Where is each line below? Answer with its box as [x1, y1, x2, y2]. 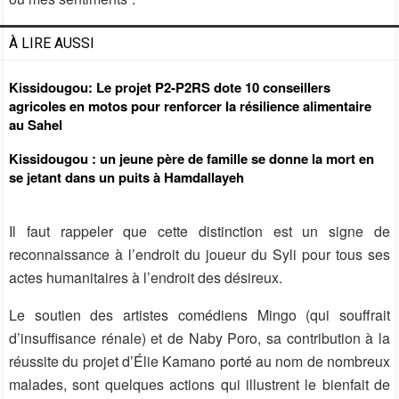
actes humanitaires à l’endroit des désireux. [9, 266, 282, 288]
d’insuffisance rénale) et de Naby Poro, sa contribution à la [9, 327, 390, 348]
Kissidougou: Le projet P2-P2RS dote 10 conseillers [9, 77, 330, 97]
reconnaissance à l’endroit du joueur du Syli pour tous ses [9, 243, 390, 265]
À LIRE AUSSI [9, 34, 94, 52]
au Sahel [9, 114, 62, 134]
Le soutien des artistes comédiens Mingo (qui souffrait [9, 304, 390, 325]
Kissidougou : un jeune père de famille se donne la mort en [9, 148, 374, 168]
